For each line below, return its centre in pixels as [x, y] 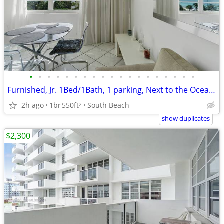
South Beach [108, 105]
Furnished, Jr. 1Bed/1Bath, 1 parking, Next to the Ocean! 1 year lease [212, 90]
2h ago [33, 105]
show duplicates [186, 118]
